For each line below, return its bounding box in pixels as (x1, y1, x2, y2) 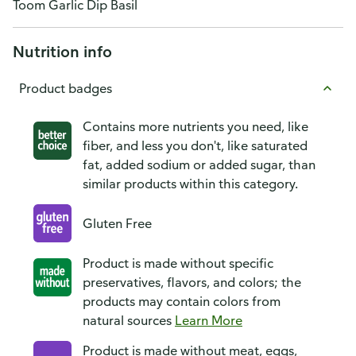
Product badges (19, 80, 112, 96)
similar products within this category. (83, 176, 298, 192)
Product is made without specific (83, 255, 273, 271)
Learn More (175, 312, 242, 328)
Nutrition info (13, 41, 112, 61)
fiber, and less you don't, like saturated (83, 137, 308, 153)
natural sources (83, 312, 175, 328)
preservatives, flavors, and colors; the (83, 274, 301, 290)
